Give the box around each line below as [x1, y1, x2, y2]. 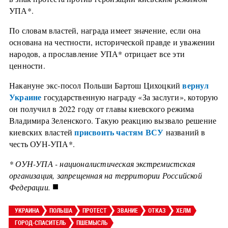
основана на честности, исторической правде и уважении [9, 36, 215, 47]
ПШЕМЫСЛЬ [76, 218, 108, 226]
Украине [9, 91, 42, 103]
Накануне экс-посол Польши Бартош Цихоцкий [9, 79, 183, 91]
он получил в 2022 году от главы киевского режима [9, 103, 194, 114]
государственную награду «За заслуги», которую [41, 91, 218, 102]
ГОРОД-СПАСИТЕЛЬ [15, 218, 66, 226]
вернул [182, 79, 209, 91]
